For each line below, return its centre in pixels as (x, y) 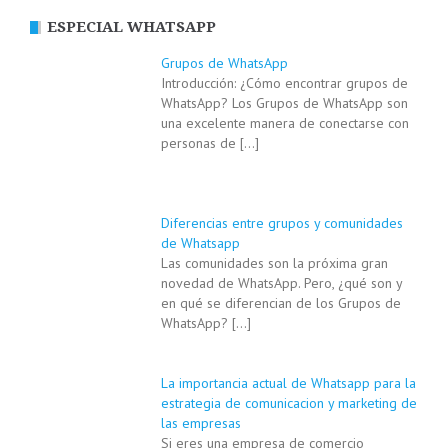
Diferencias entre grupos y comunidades (281, 222)
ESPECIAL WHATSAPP (131, 27)
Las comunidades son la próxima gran (274, 262)
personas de (200, 143)
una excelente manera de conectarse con (284, 123)
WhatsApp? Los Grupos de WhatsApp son (284, 103)
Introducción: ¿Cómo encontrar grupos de (284, 83)
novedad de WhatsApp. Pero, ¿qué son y (281, 282)
